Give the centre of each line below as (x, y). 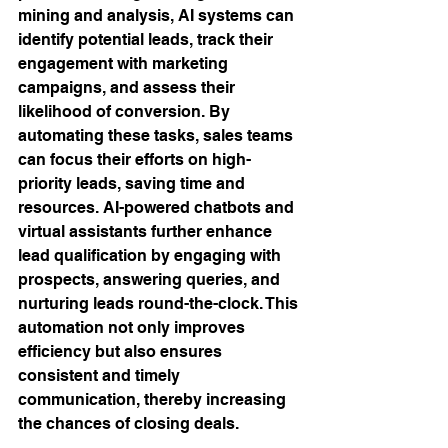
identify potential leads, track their (147, 39)
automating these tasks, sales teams (157, 135)
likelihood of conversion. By (126, 111)
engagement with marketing (125, 63)
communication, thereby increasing (154, 399)
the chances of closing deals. (128, 423)
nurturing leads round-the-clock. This (160, 303)
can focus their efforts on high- (134, 159)
